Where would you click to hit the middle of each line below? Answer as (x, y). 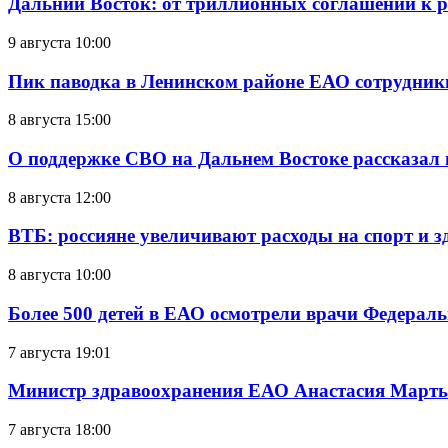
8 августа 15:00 (59, 120)
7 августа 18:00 (59, 430)
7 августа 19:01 (59, 352)
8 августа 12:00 (59, 197)
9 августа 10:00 (59, 42)
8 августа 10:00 (59, 275)
